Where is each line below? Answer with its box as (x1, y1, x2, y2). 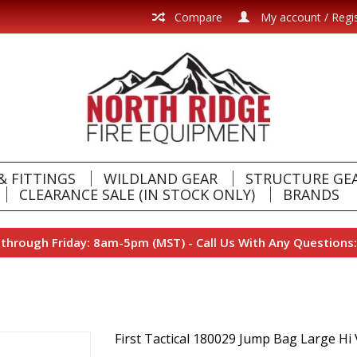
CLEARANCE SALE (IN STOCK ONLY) (18, 185, 255, 204)
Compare (171, 10, 222, 25)
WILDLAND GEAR (103, 169, 218, 188)
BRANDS (282, 185, 339, 204)
